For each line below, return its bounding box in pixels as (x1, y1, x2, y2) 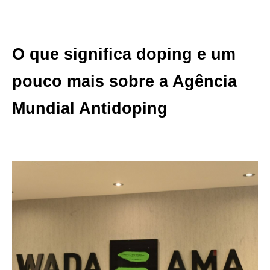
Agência (172, 72, 237, 90)
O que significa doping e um (12, 45, 236, 63)
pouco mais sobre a (12, 72, 168, 90)
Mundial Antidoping (12, 99, 168, 118)
